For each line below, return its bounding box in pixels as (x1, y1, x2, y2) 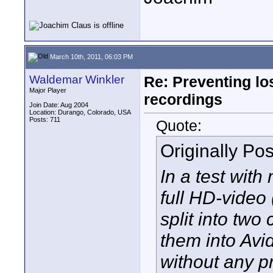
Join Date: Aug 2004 (29, 101, 88, 108)
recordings (144, 91, 222, 108)
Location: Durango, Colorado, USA (29, 108, 131, 116)
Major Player (29, 87, 66, 94)
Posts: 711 (29, 116, 60, 123)
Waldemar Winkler (29, 73, 124, 86)
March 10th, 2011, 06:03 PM (48, 52, 133, 60)
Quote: (156, 117, 202, 135)
